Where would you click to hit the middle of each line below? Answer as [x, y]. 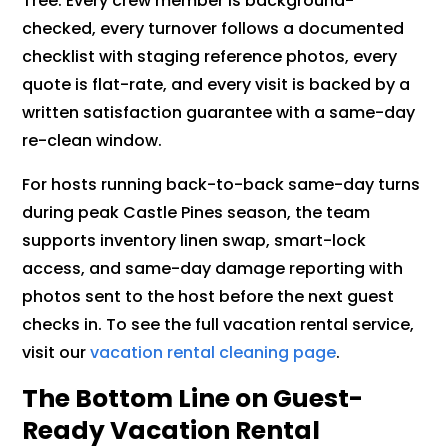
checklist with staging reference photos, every [210, 57]
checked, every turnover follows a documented [213, 29]
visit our [56, 353]
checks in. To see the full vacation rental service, [218, 325]
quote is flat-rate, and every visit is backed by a [216, 85]
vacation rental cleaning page [213, 353]
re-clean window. [92, 141]
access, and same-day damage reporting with [213, 269]
